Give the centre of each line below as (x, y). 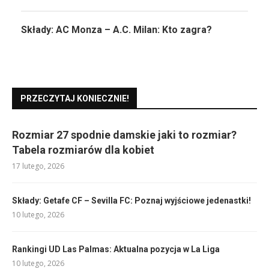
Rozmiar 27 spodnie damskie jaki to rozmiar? (124, 134)
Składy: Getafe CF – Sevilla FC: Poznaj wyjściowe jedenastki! (131, 200)
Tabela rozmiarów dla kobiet (83, 150)
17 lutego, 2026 (38, 166)
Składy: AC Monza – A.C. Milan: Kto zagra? (116, 29)
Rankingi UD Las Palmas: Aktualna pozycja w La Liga (116, 249)
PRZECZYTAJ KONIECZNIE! (75, 98)
